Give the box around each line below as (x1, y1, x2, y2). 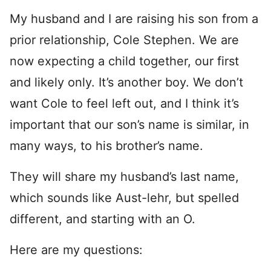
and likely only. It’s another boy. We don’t (10, 75, 243, 90)
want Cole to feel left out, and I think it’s (10, 96, 239, 111)
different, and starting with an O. (10, 212, 195, 226)
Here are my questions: (10, 243, 143, 257)
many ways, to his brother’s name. (10, 139, 203, 153)
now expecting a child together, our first (10, 54, 239, 68)
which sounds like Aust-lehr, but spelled (10, 191, 239, 205)
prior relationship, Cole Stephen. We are (10, 33, 239, 47)
